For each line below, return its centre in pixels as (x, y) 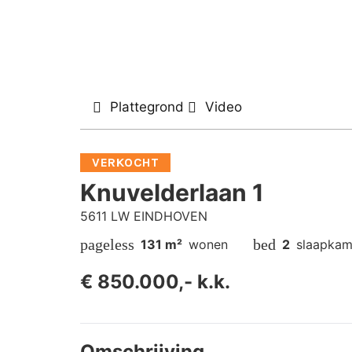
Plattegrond (147, 107)
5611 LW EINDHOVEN (144, 216)
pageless (107, 245)
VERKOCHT (125, 163)
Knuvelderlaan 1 (172, 193)
